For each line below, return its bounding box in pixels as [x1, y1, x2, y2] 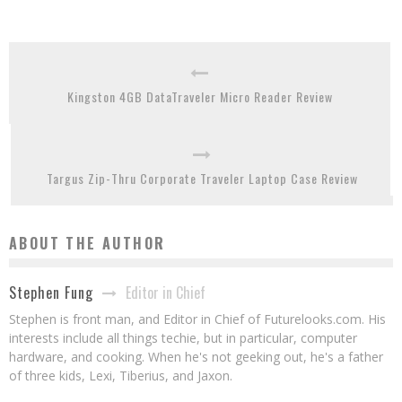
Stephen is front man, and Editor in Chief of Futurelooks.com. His [9, 310, 386, 328]
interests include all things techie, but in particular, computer [9, 328, 357, 346]
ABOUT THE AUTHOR [9, 232, 166, 254]
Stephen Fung [9, 282, 93, 304]
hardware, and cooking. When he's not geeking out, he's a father [9, 347, 383, 365]
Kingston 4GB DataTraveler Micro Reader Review [66, 86, 333, 106]
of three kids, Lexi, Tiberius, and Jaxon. [9, 366, 232, 384]
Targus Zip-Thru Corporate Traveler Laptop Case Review [46, 168, 358, 188]
